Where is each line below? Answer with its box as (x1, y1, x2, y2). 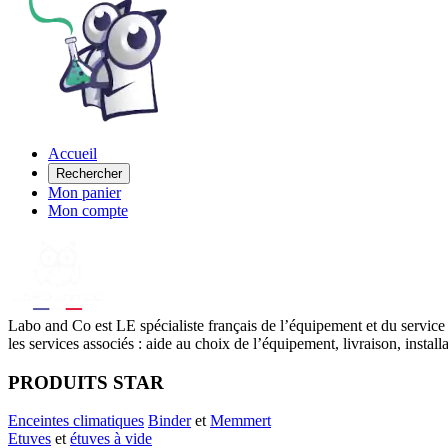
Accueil (48, 144, 97, 162)
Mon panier (48, 183, 121, 201)
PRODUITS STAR (8, 371, 164, 393)
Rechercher (56, 165, 122, 181)
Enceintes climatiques (8, 412, 144, 430)
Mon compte (48, 201, 128, 219)
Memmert (210, 412, 271, 430)
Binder (148, 412, 191, 430)
